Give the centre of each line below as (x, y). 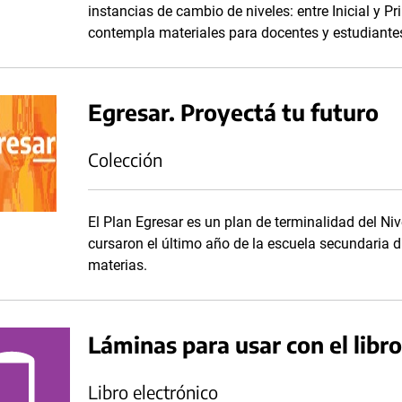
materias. (118, 265)
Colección (125, 159)
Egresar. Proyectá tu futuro (233, 112)
